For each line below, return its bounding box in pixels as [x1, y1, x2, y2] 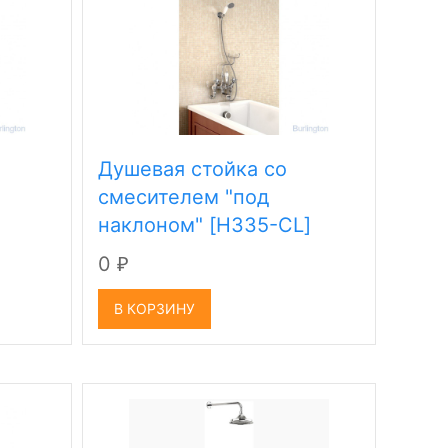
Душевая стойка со [98, 157, 288, 181]
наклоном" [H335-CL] [98, 213, 312, 237]
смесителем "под [98, 185, 270, 209]
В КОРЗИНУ [114, 300, 196, 317]
